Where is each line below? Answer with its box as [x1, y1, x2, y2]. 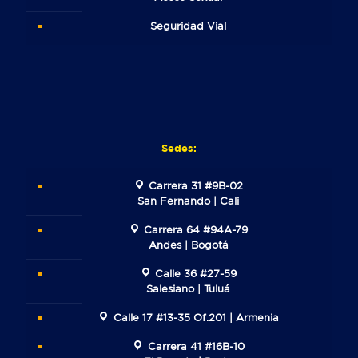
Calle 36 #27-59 [155, 268, 237, 280]
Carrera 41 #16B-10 [147, 340, 245, 353]
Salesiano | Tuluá [146, 283, 230, 296]
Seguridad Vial [150, 20, 226, 33]
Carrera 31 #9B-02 [149, 180, 244, 193]
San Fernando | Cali [137, 195, 239, 208]
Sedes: [161, 141, 197, 155]
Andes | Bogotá [148, 239, 229, 252]
